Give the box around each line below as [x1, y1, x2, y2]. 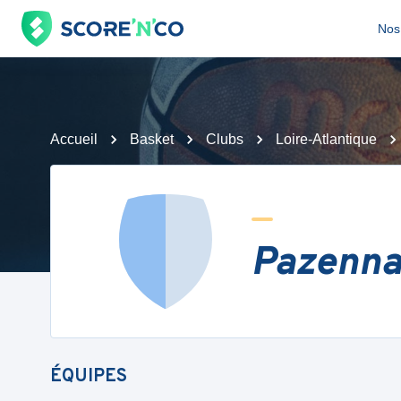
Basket [130, 132, 174, 147]
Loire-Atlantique [276, 132, 377, 147]
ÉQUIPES [50, 365, 127, 388]
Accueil [50, 132, 98, 147]
